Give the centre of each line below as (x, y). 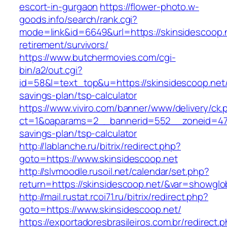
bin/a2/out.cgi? (51, 70)
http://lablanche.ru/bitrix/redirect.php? (100, 146)
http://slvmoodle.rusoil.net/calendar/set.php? (114, 172)
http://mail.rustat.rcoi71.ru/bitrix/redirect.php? (114, 197)
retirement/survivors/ (64, 45)
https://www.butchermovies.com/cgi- (98, 58)
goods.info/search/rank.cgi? (79, 20)
